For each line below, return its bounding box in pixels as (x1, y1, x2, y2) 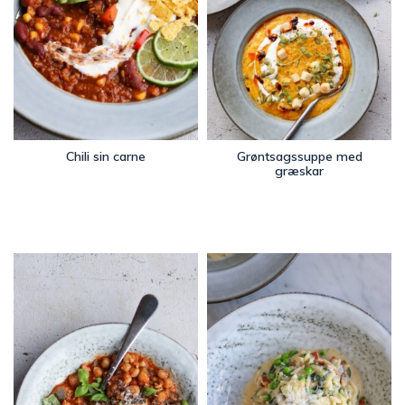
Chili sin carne (66, 147, 146, 165)
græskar (275, 162, 324, 179)
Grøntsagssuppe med (236, 147, 363, 165)
